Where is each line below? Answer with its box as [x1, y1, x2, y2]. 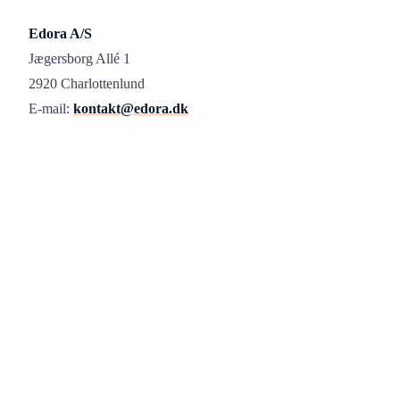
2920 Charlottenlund [29, 76, 145, 92]
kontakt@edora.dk [73, 101, 188, 117]
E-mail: [29, 101, 73, 117]
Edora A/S [29, 26, 92, 42]
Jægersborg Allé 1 [29, 51, 130, 67]
